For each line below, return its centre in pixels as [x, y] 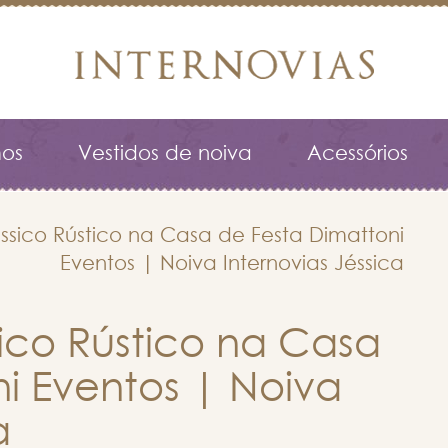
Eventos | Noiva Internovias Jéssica [232, 264]
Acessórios [357, 154]
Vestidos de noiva [165, 154]
